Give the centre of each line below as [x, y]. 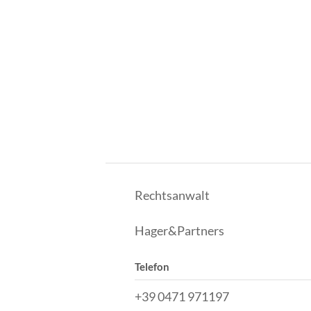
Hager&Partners [179, 230]
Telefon [152, 266]
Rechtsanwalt [172, 195]
